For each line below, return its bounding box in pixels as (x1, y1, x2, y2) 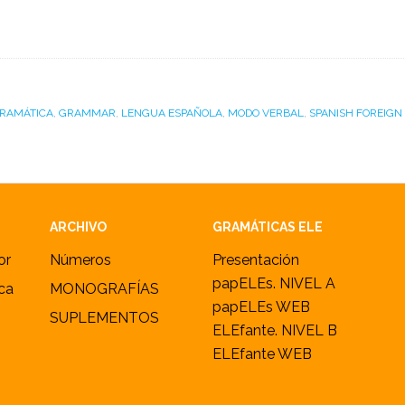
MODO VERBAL (228, 107, 304, 119)
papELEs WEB (212, 298, 310, 316)
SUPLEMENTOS (50, 309, 159, 326)
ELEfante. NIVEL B (212, 322, 337, 339)
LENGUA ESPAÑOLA (121, 107, 222, 119)
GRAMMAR (59, 107, 116, 119)
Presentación (212, 251, 299, 268)
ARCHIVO (50, 220, 107, 234)
